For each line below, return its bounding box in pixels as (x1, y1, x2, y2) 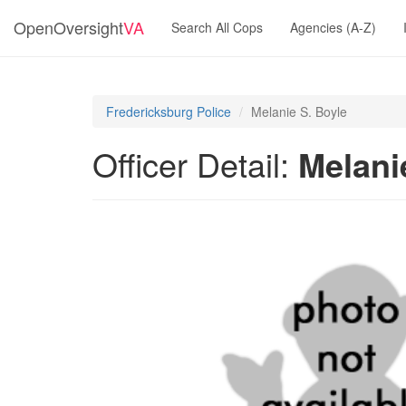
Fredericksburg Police (106, 102, 231, 121)
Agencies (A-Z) (290, 18, 376, 36)
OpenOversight (14, 15, 123, 39)
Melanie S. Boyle (251, 102, 347, 121)
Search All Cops (171, 18, 263, 36)
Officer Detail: (92, 140, 298, 187)
